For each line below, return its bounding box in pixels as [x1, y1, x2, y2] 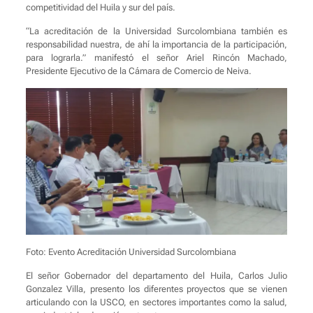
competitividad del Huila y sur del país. [25, 1, 175, 13]
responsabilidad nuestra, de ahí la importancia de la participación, [25, 38, 288, 50]
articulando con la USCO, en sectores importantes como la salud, [25, 297, 288, 308]
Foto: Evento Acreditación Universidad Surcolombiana [25, 247, 236, 258]
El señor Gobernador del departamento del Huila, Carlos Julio [25, 270, 288, 282]
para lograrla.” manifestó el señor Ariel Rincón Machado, [25, 52, 288, 63]
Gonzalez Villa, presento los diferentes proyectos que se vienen [25, 284, 288, 295]
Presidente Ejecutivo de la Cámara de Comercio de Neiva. [25, 65, 252, 76]
